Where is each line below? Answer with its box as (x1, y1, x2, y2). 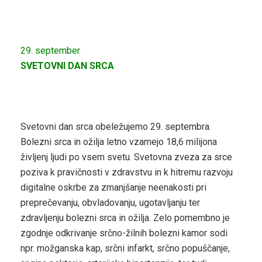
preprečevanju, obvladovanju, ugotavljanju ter (20, 196, 200, 208)
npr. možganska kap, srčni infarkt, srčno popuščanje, (20, 242, 230, 254)
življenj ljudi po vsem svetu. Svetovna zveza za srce (20, 151, 232, 163)
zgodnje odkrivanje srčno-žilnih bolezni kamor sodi (20, 227, 227, 239)
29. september (20, 44, 80, 56)
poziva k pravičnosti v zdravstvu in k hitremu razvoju (20, 166, 233, 178)
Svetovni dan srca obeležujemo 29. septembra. (20, 120, 211, 132)
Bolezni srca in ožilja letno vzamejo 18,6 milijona (20, 136, 217, 147)
